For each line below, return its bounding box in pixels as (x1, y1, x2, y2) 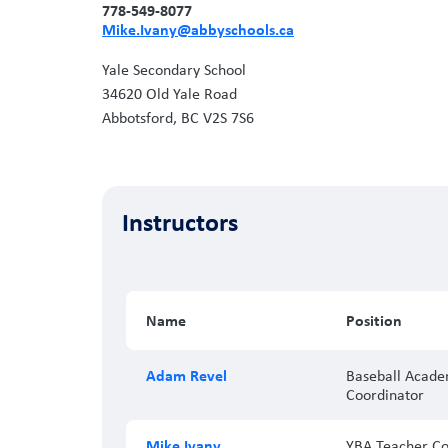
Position (346, 308, 402, 331)
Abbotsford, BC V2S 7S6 (102, 106, 254, 128)
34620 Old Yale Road (102, 82, 237, 104)
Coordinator (346, 383, 424, 405)
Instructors (122, 203, 238, 239)
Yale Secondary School (102, 58, 246, 80)
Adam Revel (146, 363, 227, 386)
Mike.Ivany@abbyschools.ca (102, 17, 294, 40)
